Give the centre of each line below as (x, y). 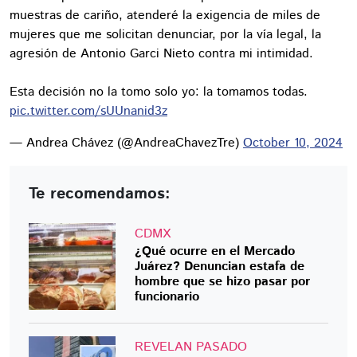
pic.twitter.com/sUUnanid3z (88, 111)
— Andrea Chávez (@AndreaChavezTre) (126, 143)
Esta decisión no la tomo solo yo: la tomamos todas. (159, 92)
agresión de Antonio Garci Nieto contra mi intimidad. (161, 53)
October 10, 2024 (293, 143)
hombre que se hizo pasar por (223, 282)
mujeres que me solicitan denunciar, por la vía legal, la (165, 34)
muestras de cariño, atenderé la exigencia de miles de (165, 15)
